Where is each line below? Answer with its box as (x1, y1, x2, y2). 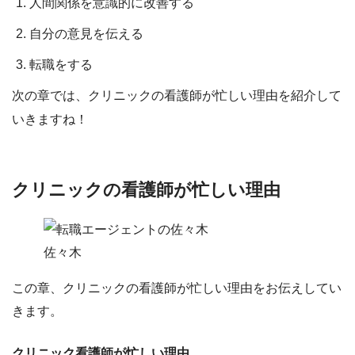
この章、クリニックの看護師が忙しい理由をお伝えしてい (12, 281, 342, 295)
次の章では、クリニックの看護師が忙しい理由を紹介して (12, 89, 342, 103)
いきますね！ (12, 113, 88, 127)
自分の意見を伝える (29, 27, 144, 41)
